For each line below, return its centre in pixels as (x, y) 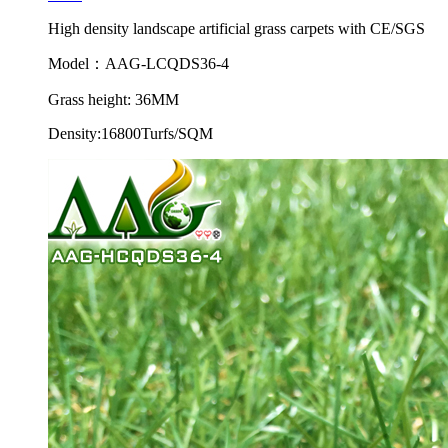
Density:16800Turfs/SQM (130, 133)
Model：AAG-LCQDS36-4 (138, 63)
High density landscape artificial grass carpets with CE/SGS (236, 28)
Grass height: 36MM (113, 99)
